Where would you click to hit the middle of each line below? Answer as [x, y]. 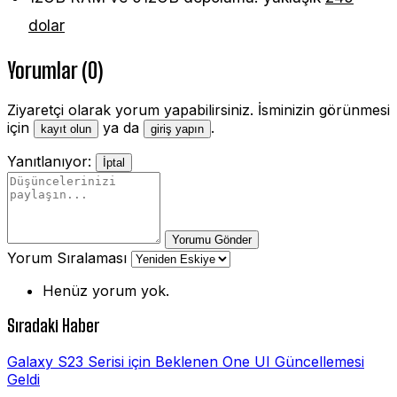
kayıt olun [66, 129]
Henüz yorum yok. [106, 291]
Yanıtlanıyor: [49, 162]
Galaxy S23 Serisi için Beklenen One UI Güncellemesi [186, 361]
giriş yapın [177, 129]
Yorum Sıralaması [67, 258]
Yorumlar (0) [55, 71]
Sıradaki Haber [53, 326]
